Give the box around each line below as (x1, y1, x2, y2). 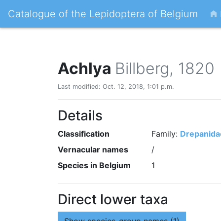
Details (58, 107, 103, 124)
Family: (151, 129, 180, 139)
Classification (58, 129, 110, 139)
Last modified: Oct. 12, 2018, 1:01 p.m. (58, 83, 174, 90)
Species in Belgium (58, 160, 131, 170)
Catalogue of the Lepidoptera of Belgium (8, 8, 198, 20)
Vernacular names (58, 145, 128, 154)
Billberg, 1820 (115, 59, 215, 78)
